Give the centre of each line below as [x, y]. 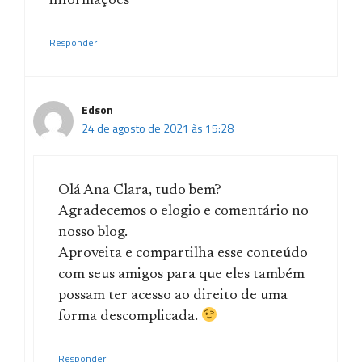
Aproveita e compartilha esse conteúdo [183, 253]
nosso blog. [93, 232]
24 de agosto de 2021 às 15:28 [158, 128]
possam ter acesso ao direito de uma [173, 295]
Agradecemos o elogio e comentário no [183, 211]
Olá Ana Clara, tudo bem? [140, 190]
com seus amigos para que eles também [181, 274]
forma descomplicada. [130, 316]
